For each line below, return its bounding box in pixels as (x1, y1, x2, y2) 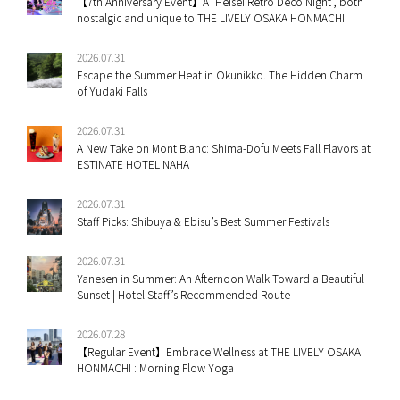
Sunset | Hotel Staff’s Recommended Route (77, 286, 290, 302)
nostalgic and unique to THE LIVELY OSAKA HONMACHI (77, 9, 345, 25)
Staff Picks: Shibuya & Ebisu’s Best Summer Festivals (77, 212, 329, 229)
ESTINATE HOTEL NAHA (77, 155, 189, 171)
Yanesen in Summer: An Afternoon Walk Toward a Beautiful (77, 270, 364, 286)
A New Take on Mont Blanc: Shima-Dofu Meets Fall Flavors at (77, 139, 371, 155)
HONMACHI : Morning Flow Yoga (77, 359, 234, 375)
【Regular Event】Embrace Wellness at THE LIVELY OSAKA (77, 343, 361, 359)
